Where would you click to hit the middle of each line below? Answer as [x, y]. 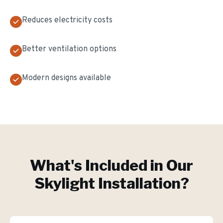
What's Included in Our [111, 165]
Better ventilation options [69, 49]
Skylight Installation [107, 183]
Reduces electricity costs [67, 20]
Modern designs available [66, 78]
